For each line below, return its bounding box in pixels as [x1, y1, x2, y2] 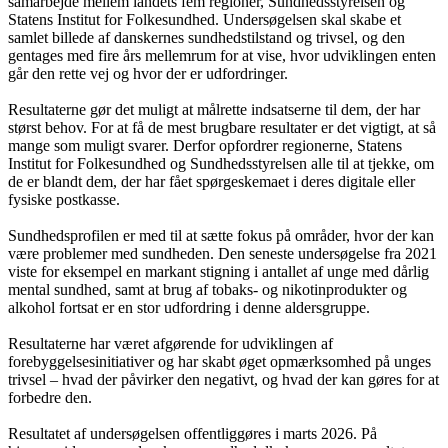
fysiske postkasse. [8, 191, 120, 209]
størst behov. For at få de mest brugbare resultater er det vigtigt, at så [8, 119, 436, 137]
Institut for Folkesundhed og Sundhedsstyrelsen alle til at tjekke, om [8, 155, 434, 173]
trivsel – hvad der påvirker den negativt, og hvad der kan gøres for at [8, 371, 439, 389]
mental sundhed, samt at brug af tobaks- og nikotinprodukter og [8, 281, 407, 299]
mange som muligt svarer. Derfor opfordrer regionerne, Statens [8, 137, 402, 155]
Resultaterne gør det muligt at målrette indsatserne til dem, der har [8, 101, 420, 119]
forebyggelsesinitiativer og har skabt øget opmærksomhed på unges [8, 353, 431, 371]
